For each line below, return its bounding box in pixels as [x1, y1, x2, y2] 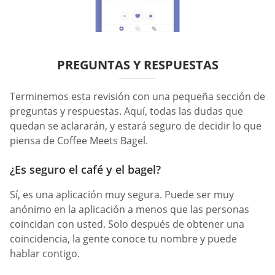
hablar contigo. [10, 247, 80, 260]
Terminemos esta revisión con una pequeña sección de [10, 89, 265, 103]
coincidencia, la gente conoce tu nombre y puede [10, 232, 237, 246]
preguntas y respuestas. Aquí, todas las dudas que [10, 104, 243, 118]
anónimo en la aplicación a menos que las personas [10, 203, 249, 216]
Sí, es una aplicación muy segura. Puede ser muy [10, 188, 234, 201]
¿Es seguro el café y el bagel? [10, 162, 161, 177]
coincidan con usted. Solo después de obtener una [10, 217, 244, 231]
